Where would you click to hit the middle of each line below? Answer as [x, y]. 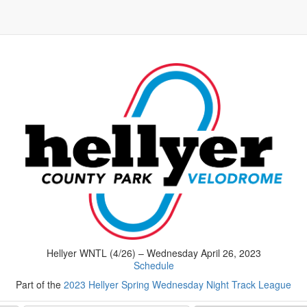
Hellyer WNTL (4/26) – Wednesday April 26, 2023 [153, 253]
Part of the [40, 284]
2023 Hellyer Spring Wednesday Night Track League [177, 284]
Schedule [153, 265]
